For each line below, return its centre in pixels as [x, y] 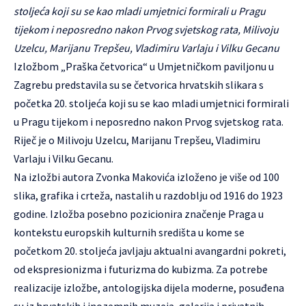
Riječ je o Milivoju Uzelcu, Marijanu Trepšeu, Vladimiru [137, 140]
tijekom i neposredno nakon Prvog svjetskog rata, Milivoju [146, 29]
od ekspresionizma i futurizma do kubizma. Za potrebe [141, 269]
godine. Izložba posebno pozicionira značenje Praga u [139, 214]
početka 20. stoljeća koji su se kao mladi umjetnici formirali [151, 103]
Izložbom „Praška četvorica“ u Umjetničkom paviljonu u [144, 66]
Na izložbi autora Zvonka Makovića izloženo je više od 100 [147, 177]
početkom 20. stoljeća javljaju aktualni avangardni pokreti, [150, 251]
